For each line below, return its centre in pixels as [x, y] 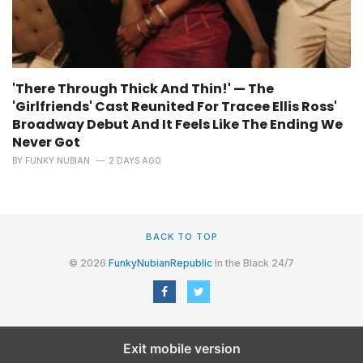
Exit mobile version [181, 348]
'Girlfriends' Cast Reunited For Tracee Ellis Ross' [175, 106]
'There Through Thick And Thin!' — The [143, 88]
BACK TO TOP [181, 236]
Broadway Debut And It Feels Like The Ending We [177, 124]
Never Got [46, 142]
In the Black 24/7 [253, 263]
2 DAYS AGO [135, 160]
